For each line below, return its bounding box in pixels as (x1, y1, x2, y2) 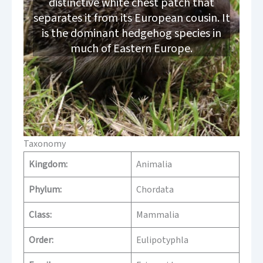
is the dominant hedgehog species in (42, 25, 221, 42)
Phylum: (29, 183, 62, 197)
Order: (29, 234, 53, 247)
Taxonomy (23, 137, 66, 151)
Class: (29, 208, 52, 222)
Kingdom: (29, 158, 68, 171)
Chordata (136, 183, 174, 197)
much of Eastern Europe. (70, 41, 193, 58)
